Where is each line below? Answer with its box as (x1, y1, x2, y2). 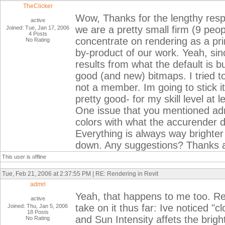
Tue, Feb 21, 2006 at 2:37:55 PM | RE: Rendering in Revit (2, 170, 158, 177)
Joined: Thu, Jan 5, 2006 (8, 203, 68, 209)
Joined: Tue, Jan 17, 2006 (6, 25, 70, 31)
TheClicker (23, 3, 53, 10)
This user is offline (2, 154, 46, 160)
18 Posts (27, 209, 49, 215)
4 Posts (29, 31, 47, 37)
